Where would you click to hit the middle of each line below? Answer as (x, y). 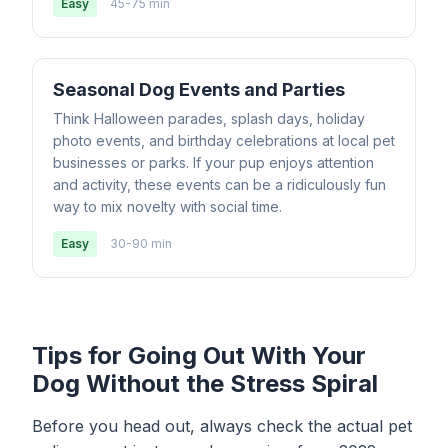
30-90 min (141, 243)
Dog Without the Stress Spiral (205, 383)
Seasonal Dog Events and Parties (199, 89)
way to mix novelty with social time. (167, 206)
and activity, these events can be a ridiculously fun (219, 184)
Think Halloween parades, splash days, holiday (209, 118)
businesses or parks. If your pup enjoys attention (213, 162)
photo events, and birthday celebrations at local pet (224, 140)
